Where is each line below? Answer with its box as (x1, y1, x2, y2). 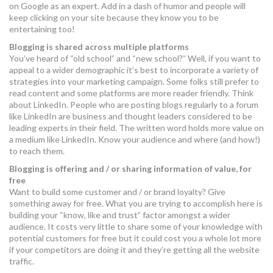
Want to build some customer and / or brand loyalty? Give (9, 186, 225, 197)
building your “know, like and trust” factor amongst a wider (9, 210, 230, 220)
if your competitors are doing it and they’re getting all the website (9, 244, 260, 255)
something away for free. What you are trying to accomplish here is (9, 198, 263, 208)
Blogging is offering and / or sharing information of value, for (9, 163, 252, 174)
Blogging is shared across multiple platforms (9, 41, 189, 52)
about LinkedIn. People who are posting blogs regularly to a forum (9, 99, 258, 110)
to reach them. (9, 146, 65, 156)
